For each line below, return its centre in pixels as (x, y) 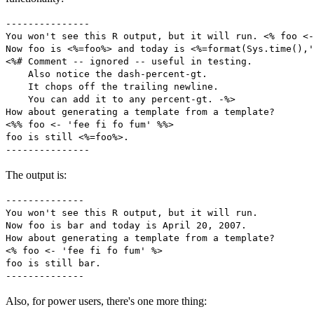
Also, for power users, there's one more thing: (106, 301)
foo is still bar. (53, 263)
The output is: (36, 175)
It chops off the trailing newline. (115, 86)
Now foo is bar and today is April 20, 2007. (126, 225)
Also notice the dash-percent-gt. (107, 74)
